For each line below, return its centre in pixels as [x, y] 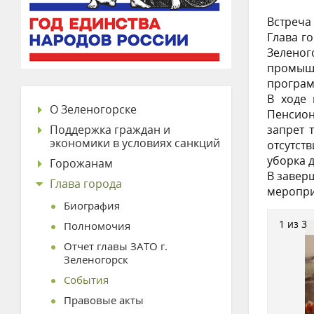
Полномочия [97, 226]
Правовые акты [104, 300]
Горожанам [81, 163]
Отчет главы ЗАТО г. [116, 246]
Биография [92, 205]
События [86, 280]
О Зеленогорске [93, 109]
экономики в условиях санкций [135, 143]
